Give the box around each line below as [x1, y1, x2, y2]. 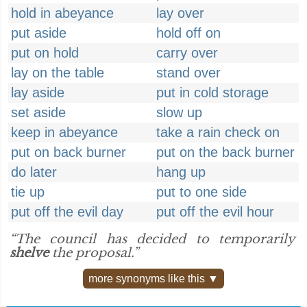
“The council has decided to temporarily [10, 232, 295, 247]
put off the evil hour [156, 204, 274, 219]
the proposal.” [49, 245, 138, 260]
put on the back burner [156, 145, 295, 160]
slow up [156, 105, 202, 120]
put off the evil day [11, 204, 123, 219]
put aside [11, 25, 66, 40]
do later [11, 164, 57, 180]
